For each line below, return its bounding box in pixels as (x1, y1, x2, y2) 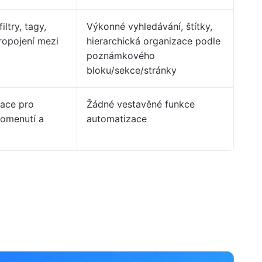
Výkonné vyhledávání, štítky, (87, 20, 212, 32)
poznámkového (87, 50, 155, 61)
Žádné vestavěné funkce (87, 98, 195, 110)
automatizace (87, 113, 147, 125)
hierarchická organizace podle (87, 35, 220, 47)
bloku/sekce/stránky (87, 64, 177, 76)
